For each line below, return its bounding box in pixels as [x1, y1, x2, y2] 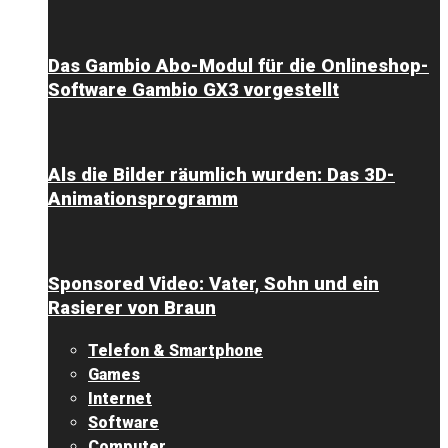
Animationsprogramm [48, 188, 238, 211]
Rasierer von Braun [48, 297, 216, 320]
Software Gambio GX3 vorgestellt [48, 78, 339, 101]
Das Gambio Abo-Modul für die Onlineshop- [48, 54, 429, 77]
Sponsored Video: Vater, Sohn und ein [48, 273, 379, 296]
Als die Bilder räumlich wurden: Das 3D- [48, 164, 395, 187]
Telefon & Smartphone [88, 341, 263, 361]
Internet [88, 389, 152, 409]
